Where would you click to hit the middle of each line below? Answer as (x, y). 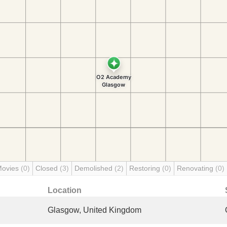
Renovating (196, 168)
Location (65, 190)
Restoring (146, 168)
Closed (48, 168)
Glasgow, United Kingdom (94, 210)
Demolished (94, 168)
